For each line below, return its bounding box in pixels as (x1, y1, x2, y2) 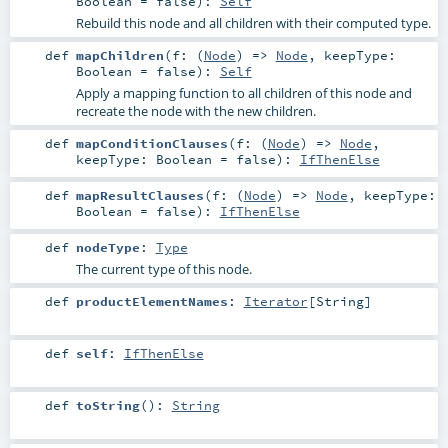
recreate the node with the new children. (75, 101, 316, 120)
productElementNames (75, 293, 228, 310)
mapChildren (75, 46, 164, 63)
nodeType (75, 238, 140, 255)
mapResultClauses (75, 186, 204, 203)
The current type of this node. (75, 259, 252, 278)
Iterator (243, 293, 308, 310)
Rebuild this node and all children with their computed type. (75, 13, 431, 32)
